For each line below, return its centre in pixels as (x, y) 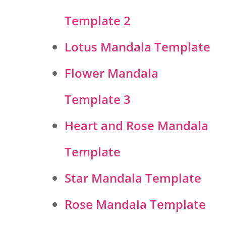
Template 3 (98, 99)
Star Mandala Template (133, 178)
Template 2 (98, 21)
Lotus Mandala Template (137, 47)
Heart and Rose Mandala (136, 126)
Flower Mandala (111, 73)
